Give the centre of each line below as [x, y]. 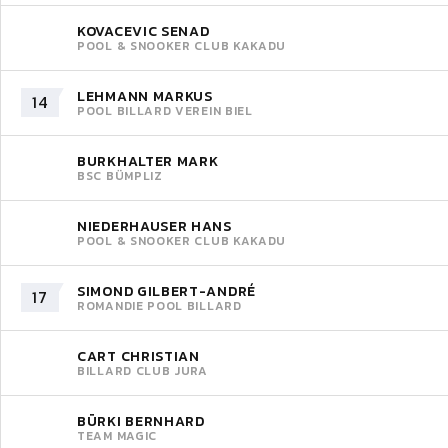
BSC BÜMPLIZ [120, 175]
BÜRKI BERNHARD [141, 421]
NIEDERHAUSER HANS [154, 226]
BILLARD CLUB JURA [142, 370]
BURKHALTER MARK [148, 161]
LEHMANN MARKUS [145, 96]
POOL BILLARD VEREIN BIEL [165, 110]
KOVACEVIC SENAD [143, 31]
